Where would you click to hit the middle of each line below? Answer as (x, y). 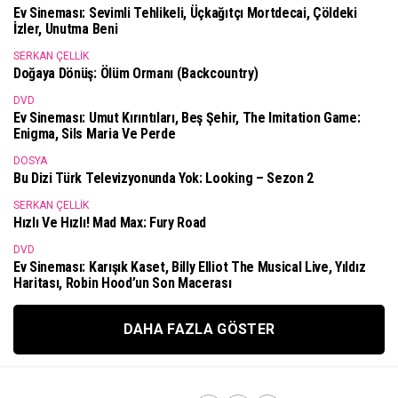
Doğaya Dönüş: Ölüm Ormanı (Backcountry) (136, 74)
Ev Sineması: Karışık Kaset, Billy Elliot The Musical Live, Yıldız (190, 267)
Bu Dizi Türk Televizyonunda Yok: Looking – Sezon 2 (163, 179)
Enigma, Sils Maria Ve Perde (95, 134)
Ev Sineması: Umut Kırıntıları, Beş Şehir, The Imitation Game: (187, 118)
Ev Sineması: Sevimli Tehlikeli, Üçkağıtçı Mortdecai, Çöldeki (185, 13)
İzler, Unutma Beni (66, 29)
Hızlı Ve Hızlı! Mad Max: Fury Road (110, 223)
